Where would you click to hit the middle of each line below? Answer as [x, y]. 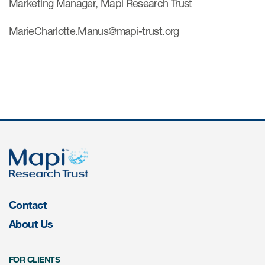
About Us [31, 224]
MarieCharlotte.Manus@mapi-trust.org [94, 31]
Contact [28, 205]
